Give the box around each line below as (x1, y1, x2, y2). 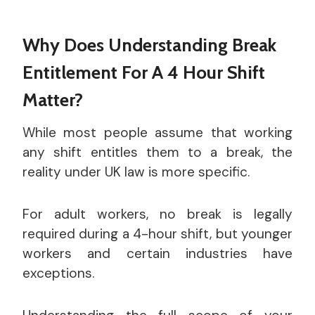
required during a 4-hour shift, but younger (22, 225, 292, 243)
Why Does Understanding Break (22, 34, 276, 57)
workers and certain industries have (22, 245, 292, 263)
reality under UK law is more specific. (22, 163, 250, 181)
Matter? (22, 89, 83, 112)
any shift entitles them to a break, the (22, 143, 292, 162)
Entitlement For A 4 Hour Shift (22, 61, 265, 84)
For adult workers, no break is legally (22, 205, 292, 224)
